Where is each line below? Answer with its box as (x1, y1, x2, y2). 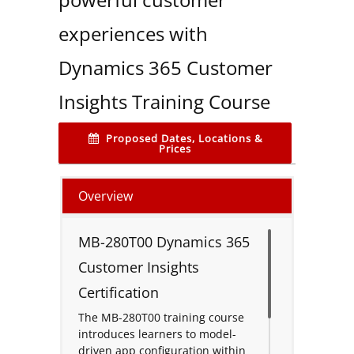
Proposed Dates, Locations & (105, 130, 262, 145)
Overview (78, 186, 133, 205)
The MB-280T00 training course (78, 309, 244, 325)
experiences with (58, 20, 208, 47)
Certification (78, 282, 159, 302)
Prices (159, 141, 191, 156)
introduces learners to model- (78, 326, 236, 341)
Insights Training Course (58, 88, 270, 115)
